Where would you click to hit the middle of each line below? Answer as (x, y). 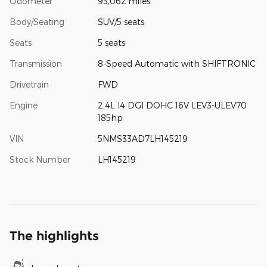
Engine (24, 105)
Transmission (36, 63)
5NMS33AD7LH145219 (142, 138)
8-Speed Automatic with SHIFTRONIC (176, 63)
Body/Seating (37, 21)
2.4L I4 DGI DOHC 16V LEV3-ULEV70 (172, 105)
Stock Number (40, 159)
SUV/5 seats (121, 21)
